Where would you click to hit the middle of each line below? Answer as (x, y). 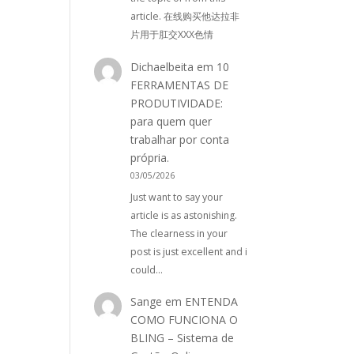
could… (146, 269)
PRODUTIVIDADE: (176, 103)
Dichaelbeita (162, 66)
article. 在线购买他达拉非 (185, 17)
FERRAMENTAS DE (179, 85)
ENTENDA (211, 302)
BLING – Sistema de (182, 338)
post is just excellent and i (188, 251)
